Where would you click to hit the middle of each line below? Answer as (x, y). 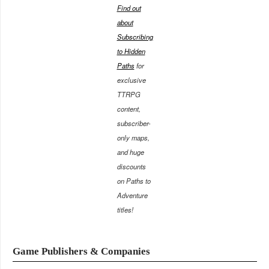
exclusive (131, 80)
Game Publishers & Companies (81, 251)
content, (128, 109)
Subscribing (135, 37)
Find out (129, 8)
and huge (130, 152)
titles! (125, 210)
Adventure (132, 195)
